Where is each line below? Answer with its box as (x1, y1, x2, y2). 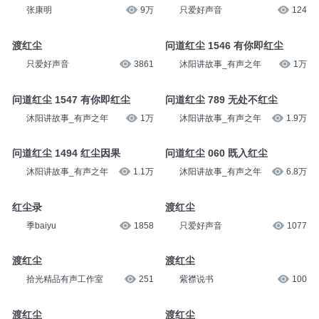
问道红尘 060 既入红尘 (164, 239, 268, 251)
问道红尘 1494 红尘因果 (11, 239, 120, 251)
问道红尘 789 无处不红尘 (164, 173, 278, 185)
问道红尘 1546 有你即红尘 (164, 108, 283, 120)
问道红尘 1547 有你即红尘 (11, 173, 130, 185)
